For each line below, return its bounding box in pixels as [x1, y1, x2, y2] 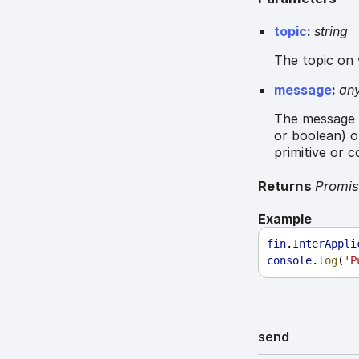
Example [258, 210, 313, 227]
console [267, 253, 313, 267]
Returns [258, 178, 316, 195]
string [314, 23, 349, 40]
